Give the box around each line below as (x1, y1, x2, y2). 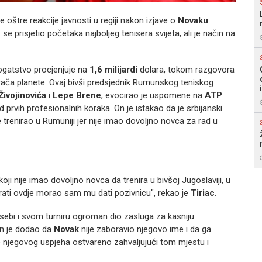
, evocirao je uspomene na (101, 90, 205, 101)
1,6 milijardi (89, 64, 137, 75)
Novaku (178, 15, 208, 26)
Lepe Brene (53, 90, 101, 101)
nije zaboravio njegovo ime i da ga (79, 224, 211, 235)
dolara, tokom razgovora (137, 64, 235, 75)
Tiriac (191, 188, 215, 198)
